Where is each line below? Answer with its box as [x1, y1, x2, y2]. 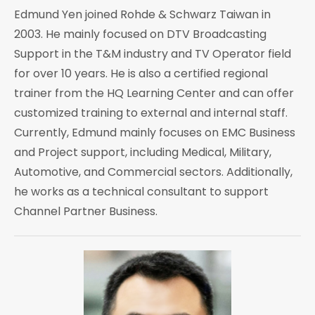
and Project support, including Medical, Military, [14, 143, 271, 160]
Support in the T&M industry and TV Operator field [14, 45, 291, 62]
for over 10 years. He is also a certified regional [14, 65, 268, 82]
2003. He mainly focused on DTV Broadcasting [14, 25, 266, 42]
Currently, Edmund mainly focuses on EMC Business [14, 124, 295, 141]
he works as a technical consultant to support [14, 183, 269, 200]
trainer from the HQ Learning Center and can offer [14, 84, 294, 101]
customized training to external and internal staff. [14, 104, 288, 121]
